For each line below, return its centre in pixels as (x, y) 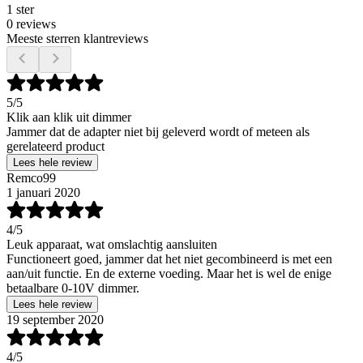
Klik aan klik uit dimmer (69, 117)
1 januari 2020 (43, 192)
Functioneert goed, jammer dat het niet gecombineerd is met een (169, 258)
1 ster (20, 9)
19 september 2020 (55, 319)
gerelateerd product (56, 146)
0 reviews (31, 23)
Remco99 (31, 177)
